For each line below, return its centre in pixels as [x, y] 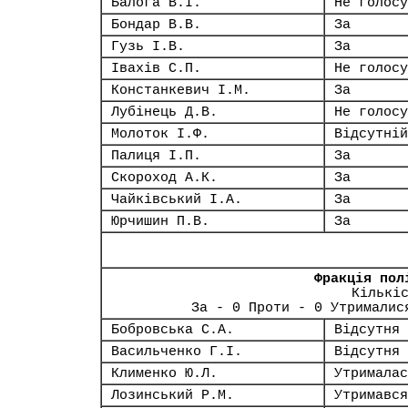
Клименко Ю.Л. [164, 373]
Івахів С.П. [156, 68]
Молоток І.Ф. [160, 134]
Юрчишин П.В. [160, 221]
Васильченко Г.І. [177, 352]
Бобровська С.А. [173, 330]
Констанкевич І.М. [181, 90]
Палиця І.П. [156, 156]
